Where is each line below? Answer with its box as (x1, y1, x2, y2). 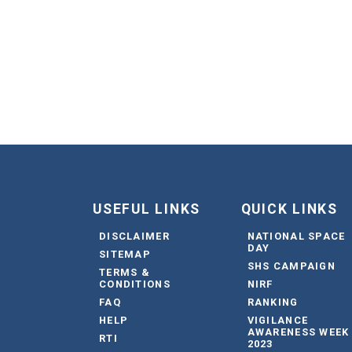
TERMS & (99, 266, 150, 279)
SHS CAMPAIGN (247, 260, 336, 273)
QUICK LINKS (240, 201, 339, 218)
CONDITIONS (99, 278, 170, 291)
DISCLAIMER (99, 230, 170, 243)
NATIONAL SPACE (247, 230, 346, 243)
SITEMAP (99, 248, 151, 261)
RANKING (247, 296, 299, 309)
